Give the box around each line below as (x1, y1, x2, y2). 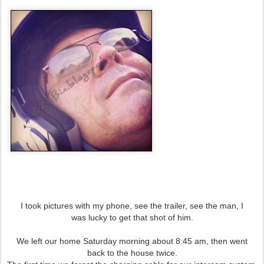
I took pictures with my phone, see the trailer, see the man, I (21, 201, 243, 210)
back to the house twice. (87, 248, 177, 258)
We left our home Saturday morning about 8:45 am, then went (16, 236, 247, 246)
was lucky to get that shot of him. (71, 213, 193, 222)
